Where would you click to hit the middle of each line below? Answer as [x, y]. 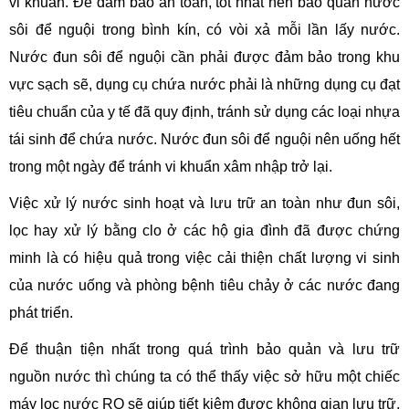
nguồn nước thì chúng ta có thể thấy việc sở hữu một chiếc [204, 376]
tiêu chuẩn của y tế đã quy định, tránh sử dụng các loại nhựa [204, 111]
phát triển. [41, 312]
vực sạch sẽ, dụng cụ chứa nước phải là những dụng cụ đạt [204, 84]
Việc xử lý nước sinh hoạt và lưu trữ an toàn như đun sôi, [204, 203]
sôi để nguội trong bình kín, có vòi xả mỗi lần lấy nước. [204, 29]
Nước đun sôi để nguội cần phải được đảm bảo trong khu [204, 57]
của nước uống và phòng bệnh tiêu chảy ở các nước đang [204, 285]
